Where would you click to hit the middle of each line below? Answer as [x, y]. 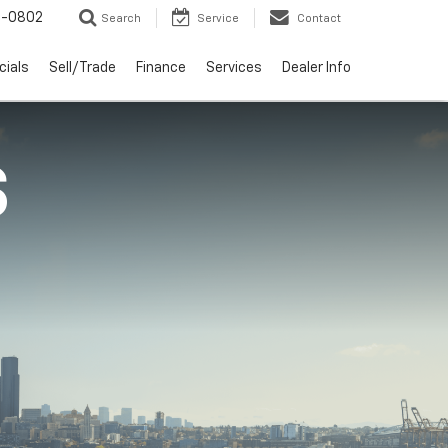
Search [121, 19]
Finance [161, 68]
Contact [319, 19]
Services [234, 68]
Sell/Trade [82, 68]
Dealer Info [316, 68]
